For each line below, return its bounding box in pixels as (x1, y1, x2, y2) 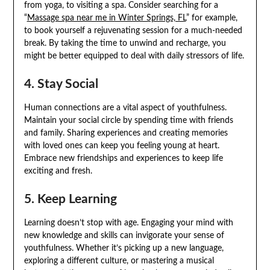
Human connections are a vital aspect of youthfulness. (24, 103, 227, 112)
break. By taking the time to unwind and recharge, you (24, 39, 226, 48)
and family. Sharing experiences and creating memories (24, 128, 228, 137)
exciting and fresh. (24, 166, 92, 175)
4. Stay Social (24, 77, 98, 90)
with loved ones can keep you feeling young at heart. (24, 141, 219, 150)
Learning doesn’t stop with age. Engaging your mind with (24, 218, 233, 227)
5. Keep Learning (24, 192, 117, 206)
